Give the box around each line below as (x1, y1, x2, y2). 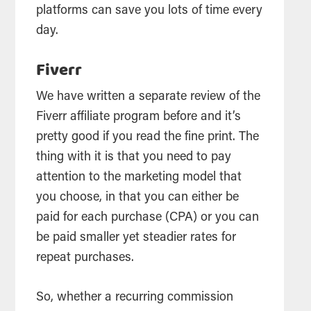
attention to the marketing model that (36, 171, 242, 184)
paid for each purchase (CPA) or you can (36, 211, 260, 224)
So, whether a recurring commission (36, 291, 234, 304)
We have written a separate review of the (36, 90, 261, 103)
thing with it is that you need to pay (36, 151, 232, 164)
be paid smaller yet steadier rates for (36, 231, 237, 244)
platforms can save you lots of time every (36, 4, 263, 17)
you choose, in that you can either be (36, 191, 239, 204)
